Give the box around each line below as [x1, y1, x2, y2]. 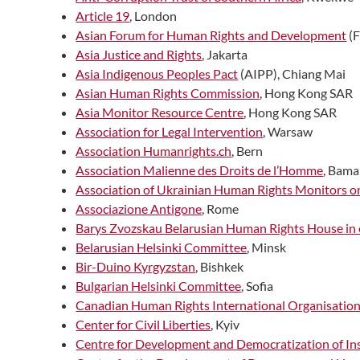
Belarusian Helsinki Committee [76, 239, 247, 255]
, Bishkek [195, 258, 244, 274]
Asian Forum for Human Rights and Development [76, 27, 347, 43]
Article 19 [76, 7, 130, 23]
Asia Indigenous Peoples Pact [76, 65, 239, 81]
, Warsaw [263, 123, 313, 139]
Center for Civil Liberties [76, 316, 211, 332]
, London [129, 7, 178, 23]
